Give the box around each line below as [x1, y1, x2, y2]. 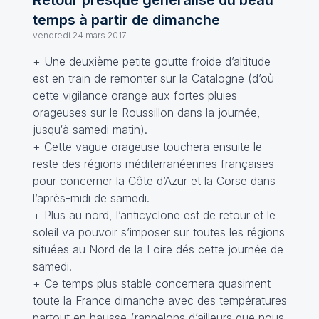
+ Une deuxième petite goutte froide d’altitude [32, 54, 271, 68]
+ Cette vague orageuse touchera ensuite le [32, 140, 262, 154]
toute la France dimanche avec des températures [32, 293, 287, 308]
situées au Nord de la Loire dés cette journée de [32, 242, 283, 256]
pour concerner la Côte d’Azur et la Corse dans [32, 174, 276, 188]
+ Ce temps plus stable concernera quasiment [32, 276, 271, 291]
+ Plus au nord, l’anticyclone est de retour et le [32, 208, 276, 222]
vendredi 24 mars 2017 [32, 30, 127, 41]
